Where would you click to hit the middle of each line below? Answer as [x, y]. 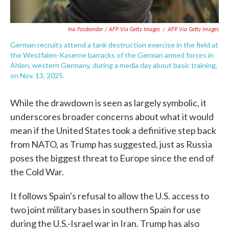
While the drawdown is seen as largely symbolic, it [108, 103]
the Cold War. [37, 172]
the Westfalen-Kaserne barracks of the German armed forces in [112, 55]
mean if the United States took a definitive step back [113, 131]
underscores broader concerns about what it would [112, 117]
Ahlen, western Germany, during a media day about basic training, [114, 65]
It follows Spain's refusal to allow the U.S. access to [110, 196]
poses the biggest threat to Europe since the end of [112, 158]
